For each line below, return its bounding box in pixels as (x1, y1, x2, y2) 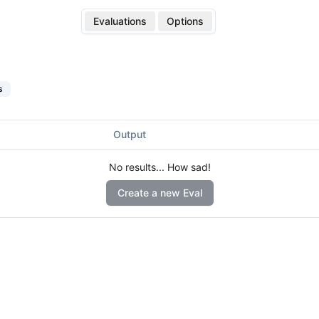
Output (113, 128, 146, 140)
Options (167, 15, 204, 27)
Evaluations (93, 15, 147, 27)
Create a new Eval (117, 187, 202, 199)
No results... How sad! (108, 161, 211, 173)
